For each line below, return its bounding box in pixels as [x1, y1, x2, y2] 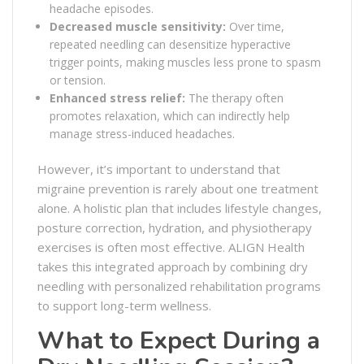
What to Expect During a [37, 323, 320, 357]
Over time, [226, 18, 284, 34]
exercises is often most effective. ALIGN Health [37, 238, 305, 255]
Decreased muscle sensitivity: [50, 18, 226, 34]
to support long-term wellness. [37, 297, 211, 314]
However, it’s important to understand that [37, 160, 280, 177]
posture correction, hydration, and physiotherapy [37, 219, 312, 236]
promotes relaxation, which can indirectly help [50, 107, 290, 123]
